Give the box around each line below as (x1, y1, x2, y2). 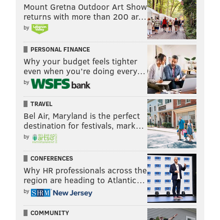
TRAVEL (30, 99, 53, 108)
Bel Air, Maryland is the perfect (24, 110, 140, 121)
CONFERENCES (30, 153, 73, 163)
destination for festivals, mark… (24, 119, 144, 131)
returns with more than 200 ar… (24, 10, 147, 22)
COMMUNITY (30, 208, 69, 217)
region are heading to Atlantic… (24, 174, 145, 186)
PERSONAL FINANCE (30, 44, 90, 54)
